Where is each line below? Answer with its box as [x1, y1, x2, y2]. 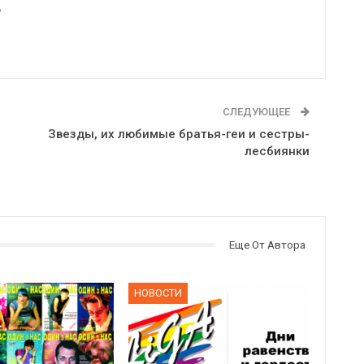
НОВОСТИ [134, 287, 183, 300]
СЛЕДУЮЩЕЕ [222, 105, 292, 118]
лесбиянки [244, 143, 310, 158]
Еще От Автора [228, 238, 305, 251]
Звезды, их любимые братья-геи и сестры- [47, 126, 310, 141]
